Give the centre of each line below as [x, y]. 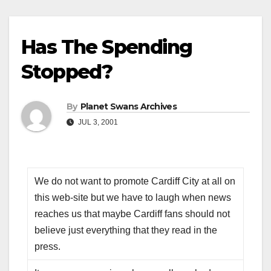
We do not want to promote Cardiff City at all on [135, 181]
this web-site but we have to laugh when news [133, 198]
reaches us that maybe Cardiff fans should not [132, 214]
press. [48, 247]
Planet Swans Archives [128, 107]
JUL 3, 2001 [97, 122]
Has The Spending [107, 47]
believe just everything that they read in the [126, 230]
